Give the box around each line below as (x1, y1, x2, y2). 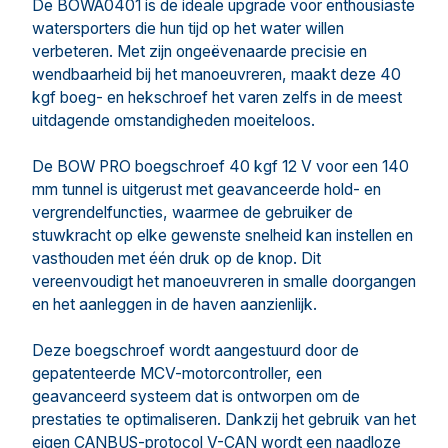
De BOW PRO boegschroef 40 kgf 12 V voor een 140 (32, 157, 409, 176)
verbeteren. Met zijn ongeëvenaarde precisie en (32, 42, 367, 61)
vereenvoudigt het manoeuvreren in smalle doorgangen (32, 272, 416, 291)
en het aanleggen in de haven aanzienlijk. (32, 295, 317, 314)
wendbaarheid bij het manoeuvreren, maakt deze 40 (32, 65, 401, 84)
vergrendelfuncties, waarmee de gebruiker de (32, 203, 353, 222)
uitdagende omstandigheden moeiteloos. (32, 111, 315, 130)
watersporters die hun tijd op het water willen (32, 19, 344, 38)
